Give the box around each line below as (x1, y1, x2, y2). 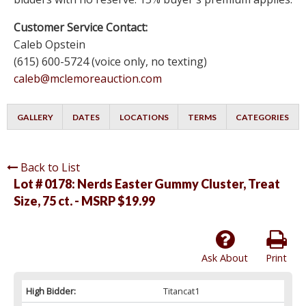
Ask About (201, 251, 248, 265)
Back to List (20, 160, 80, 176)
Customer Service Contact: (14, 20, 148, 36)
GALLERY (16, 112, 53, 123)
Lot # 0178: (14, 176, 77, 192)
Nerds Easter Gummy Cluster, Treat (77, 176, 280, 192)
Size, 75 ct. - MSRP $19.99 (14, 193, 155, 209)
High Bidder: (26, 285, 76, 298)
